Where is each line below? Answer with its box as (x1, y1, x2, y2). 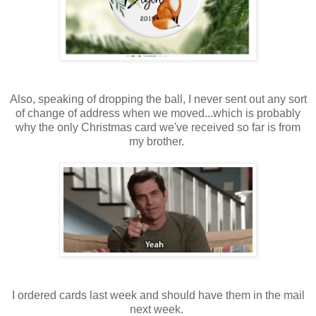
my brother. (129, 135, 187, 147)
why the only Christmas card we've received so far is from (16, 121, 300, 133)
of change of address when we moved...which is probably (16, 107, 300, 119)
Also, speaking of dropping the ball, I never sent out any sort (9, 92, 307, 105)
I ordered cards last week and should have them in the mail (11, 288, 305, 301)
